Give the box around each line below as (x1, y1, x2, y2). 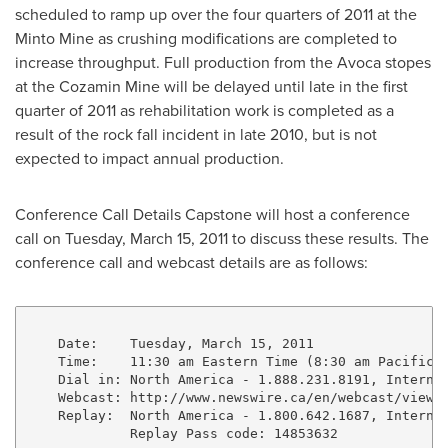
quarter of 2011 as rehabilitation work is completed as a (15, 99, 394, 121)
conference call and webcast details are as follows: (15, 251, 368, 273)
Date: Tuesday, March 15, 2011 (25, 335, 314, 351)
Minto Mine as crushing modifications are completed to (15, 27, 397, 49)
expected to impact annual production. (15, 147, 284, 169)
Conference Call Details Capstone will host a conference (15, 203, 410, 225)
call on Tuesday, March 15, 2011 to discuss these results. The (15, 227, 429, 249)
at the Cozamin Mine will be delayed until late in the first (15, 75, 408, 97)
